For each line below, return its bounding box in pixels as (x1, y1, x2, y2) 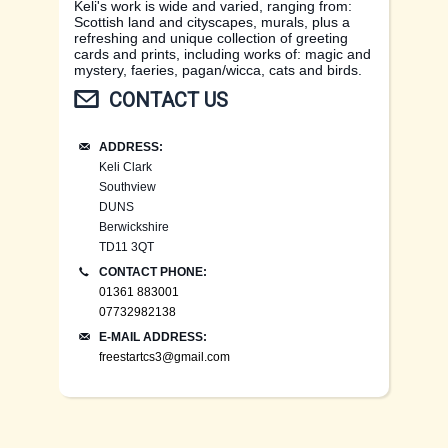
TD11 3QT (99, 239, 154, 254)
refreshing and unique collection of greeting (74, 29, 348, 46)
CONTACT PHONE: (99, 264, 207, 279)
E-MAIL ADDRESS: (99, 329, 207, 344)
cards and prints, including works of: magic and (74, 45, 371, 62)
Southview (99, 179, 156, 194)
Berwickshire (99, 219, 169, 234)
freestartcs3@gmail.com (99, 349, 230, 364)
